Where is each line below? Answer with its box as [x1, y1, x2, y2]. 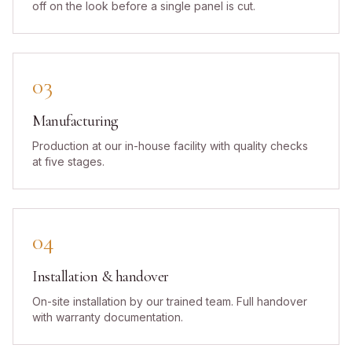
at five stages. [32, 155, 104, 168]
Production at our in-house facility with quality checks [32, 139, 308, 152]
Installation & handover [32, 267, 169, 286]
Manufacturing [32, 112, 119, 130]
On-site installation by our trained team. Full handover [32, 295, 307, 308]
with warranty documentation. [32, 310, 183, 324]
